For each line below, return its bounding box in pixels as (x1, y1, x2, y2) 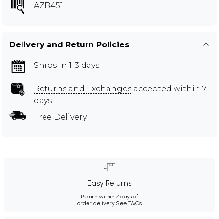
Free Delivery (34, 112, 87, 122)
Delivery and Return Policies (9, 40, 129, 49)
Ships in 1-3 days (34, 60, 99, 70)
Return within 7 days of (81, 193, 138, 200)
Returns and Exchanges (34, 84, 131, 93)
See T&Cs (116, 199, 142, 207)
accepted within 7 (131, 84, 207, 93)
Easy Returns (88, 178, 131, 188)
